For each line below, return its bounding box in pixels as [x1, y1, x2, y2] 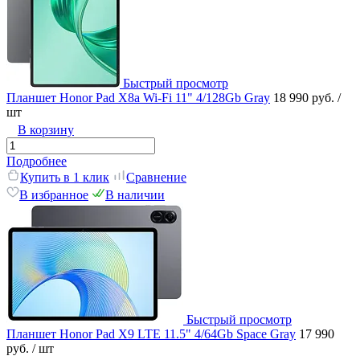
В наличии [105, 187, 165, 202]
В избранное [19, 187, 88, 202]
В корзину [18, 122, 74, 137]
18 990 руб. [273, 90, 337, 104]
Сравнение [126, 170, 186, 184]
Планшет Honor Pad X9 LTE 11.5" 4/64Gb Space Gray [6, 326, 296, 341]
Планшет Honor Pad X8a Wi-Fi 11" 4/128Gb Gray [6, 90, 270, 104]
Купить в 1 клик [20, 170, 109, 184]
